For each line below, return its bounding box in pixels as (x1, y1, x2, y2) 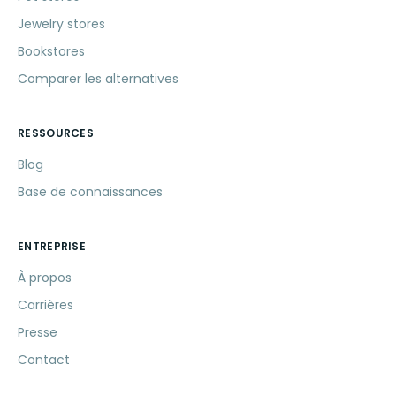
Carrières (18, 296, 73, 314)
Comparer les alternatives (18, 70, 179, 88)
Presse (18, 324, 57, 341)
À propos (18, 269, 72, 286)
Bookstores (18, 42, 85, 60)
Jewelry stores (18, 15, 105, 33)
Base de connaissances (18, 183, 163, 201)
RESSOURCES (18, 126, 94, 141)
